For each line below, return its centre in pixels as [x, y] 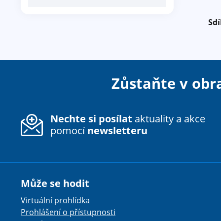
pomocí [69, 130]
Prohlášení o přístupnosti [68, 212]
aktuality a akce [169, 118]
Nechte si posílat [91, 118]
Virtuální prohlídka [55, 200]
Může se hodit [55, 183]
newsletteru [117, 130]
